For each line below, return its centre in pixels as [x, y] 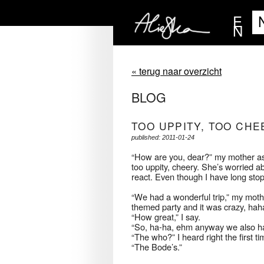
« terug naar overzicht [176, 71]
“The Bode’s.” [157, 247]
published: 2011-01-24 [163, 138]
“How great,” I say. [166, 217]
